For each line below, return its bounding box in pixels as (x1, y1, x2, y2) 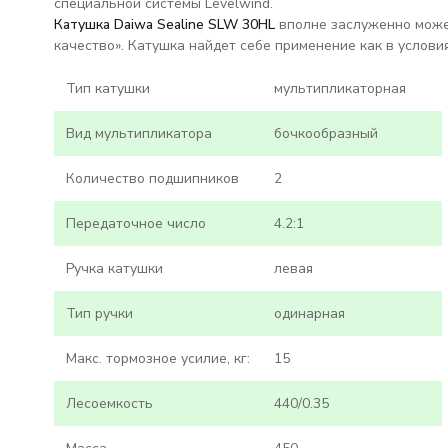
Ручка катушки (65, 259, 163, 278)
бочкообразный (273, 124, 378, 143)
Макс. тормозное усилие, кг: (65, 349, 250, 368)
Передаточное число (65, 214, 206, 233)
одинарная (273, 304, 345, 323)
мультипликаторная (273, 79, 406, 98)
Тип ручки (65, 304, 133, 323)
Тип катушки (65, 79, 150, 98)
